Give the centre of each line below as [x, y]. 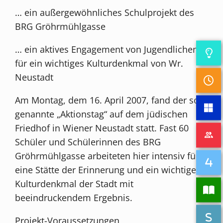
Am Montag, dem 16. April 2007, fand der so [107, 100]
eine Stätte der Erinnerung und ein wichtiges [108, 169]
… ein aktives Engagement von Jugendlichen [107, 49]
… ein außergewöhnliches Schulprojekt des [105, 12]
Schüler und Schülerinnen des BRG [88, 142]
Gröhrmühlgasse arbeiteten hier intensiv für [107, 156]
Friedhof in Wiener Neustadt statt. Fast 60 [102, 128]
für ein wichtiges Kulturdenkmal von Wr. [99, 63]
